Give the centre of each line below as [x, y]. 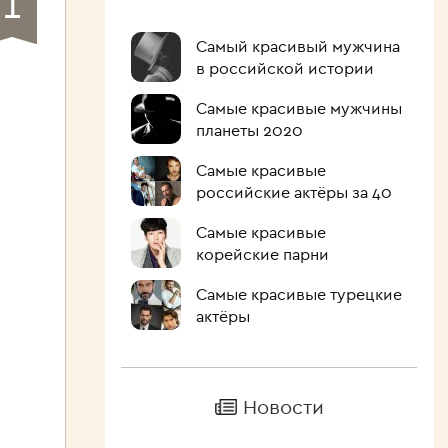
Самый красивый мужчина [297, 46]
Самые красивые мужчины [298, 108]
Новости [283, 406]
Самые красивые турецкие [298, 294]
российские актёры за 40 [293, 192]
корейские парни [262, 254]
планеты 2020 [249, 130]
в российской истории [284, 68]
